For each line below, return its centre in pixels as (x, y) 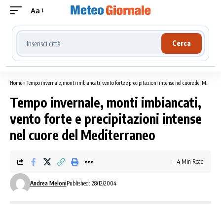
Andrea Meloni (48, 183)
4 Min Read (190, 162)
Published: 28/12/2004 (91, 183)
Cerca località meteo (56, 35)
